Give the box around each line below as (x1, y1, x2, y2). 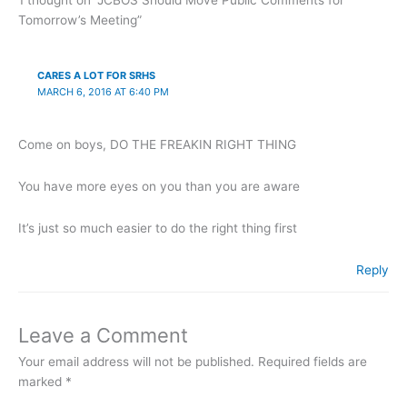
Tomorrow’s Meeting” (18, 12, 142, 27)
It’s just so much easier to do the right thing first (18, 220, 297, 235)
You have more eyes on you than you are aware (18, 178, 300, 194)
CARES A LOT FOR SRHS (36, 68, 155, 82)
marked (18, 374, 65, 390)
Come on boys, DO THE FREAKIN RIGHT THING (18, 136, 296, 152)
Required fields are (258, 354, 367, 370)
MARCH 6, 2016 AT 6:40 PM (36, 84, 169, 98)
